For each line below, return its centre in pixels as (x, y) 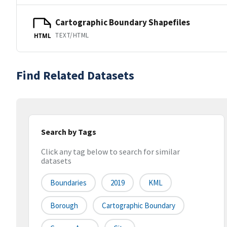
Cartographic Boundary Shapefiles (123, 22)
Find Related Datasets (75, 75)
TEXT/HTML (72, 35)
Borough (64, 206)
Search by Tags (69, 132)
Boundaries (68, 183)
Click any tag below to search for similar (110, 152)
